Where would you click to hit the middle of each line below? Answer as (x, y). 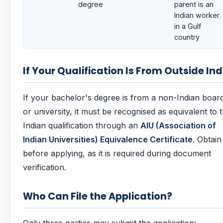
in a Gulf (188, 26)
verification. (45, 167)
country (187, 37)
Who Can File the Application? (98, 197)
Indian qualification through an (82, 126)
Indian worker (197, 15)
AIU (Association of (178, 126)
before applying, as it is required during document (117, 154)
